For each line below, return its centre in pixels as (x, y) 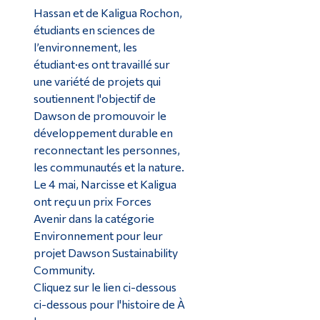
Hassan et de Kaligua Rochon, (107, 13)
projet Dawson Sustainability (105, 253)
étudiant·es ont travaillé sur (101, 64)
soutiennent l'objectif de (94, 99)
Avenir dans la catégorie (94, 219)
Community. (64, 270)
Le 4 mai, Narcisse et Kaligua (105, 184)
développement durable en (103, 133)
